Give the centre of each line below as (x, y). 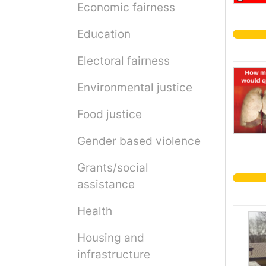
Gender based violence (139, 141)
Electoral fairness (123, 61)
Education (104, 34)
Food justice (110, 114)
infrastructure (114, 254)
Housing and (111, 238)
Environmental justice (135, 88)
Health (95, 211)
